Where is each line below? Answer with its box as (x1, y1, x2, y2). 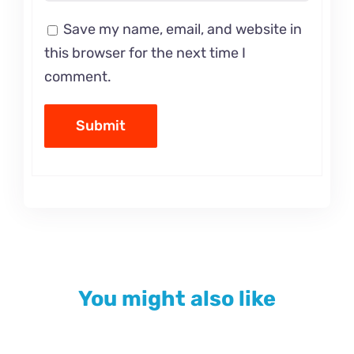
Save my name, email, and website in (62, 21, 302, 39)
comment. (43, 68, 111, 86)
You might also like (78, 286, 276, 312)
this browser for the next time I (43, 44, 246, 62)
